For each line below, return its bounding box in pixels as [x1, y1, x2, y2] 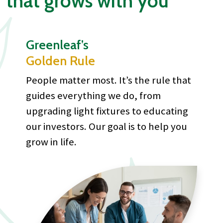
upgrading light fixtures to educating [26, 105, 188, 117]
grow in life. [26, 135, 77, 148]
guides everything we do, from [26, 89, 161, 102]
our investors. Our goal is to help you [26, 120, 187, 133]
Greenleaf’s [26, 37, 89, 52]
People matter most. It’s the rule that [26, 74, 191, 87]
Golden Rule [26, 53, 95, 68]
